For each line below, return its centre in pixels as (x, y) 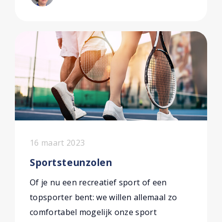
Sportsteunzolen (71, 162)
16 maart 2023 (57, 143)
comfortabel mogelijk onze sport (93, 212)
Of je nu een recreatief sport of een (98, 182)
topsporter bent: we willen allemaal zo (104, 197)
